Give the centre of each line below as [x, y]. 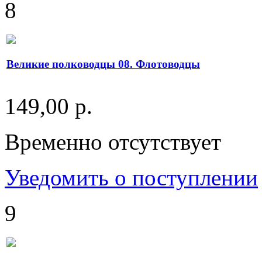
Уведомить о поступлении [131, 177]
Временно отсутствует [113, 142]
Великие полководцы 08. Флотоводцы [103, 64]
